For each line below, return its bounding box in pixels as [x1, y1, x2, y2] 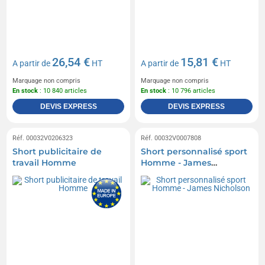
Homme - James [141, 157, 211, 169]
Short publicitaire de [12, 146, 102, 157]
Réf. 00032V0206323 [12, 134, 73, 143]
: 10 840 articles [38, 87, 88, 95]
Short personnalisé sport [141, 146, 247, 157]
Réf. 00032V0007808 [141, 134, 201, 143]
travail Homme [12, 157, 77, 169]
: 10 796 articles [166, 87, 215, 95]
